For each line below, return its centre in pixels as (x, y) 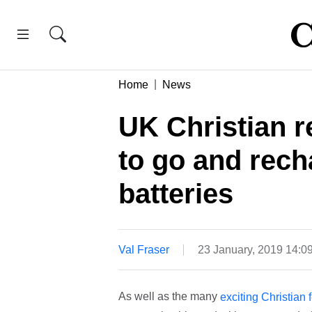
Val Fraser (143, 249)
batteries (175, 193)
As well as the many (169, 296)
